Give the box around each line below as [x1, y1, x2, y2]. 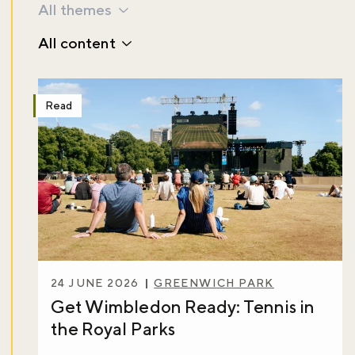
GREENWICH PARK [154, 276, 274, 289]
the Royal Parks [51, 318, 175, 339]
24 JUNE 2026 [51, 276, 139, 289]
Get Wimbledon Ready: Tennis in [51, 296, 315, 317]
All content [38, 33, 116, 52]
